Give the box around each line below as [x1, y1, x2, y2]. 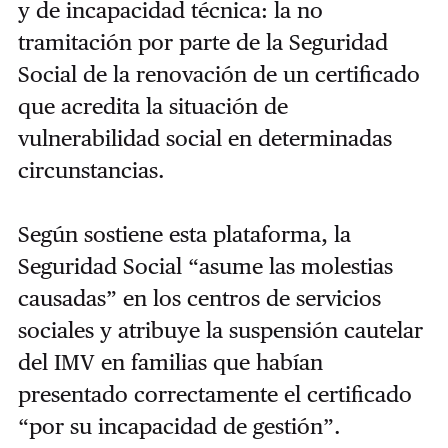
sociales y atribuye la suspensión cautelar [17, 316, 423, 343]
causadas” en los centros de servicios [17, 284, 381, 311]
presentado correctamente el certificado [17, 380, 412, 407]
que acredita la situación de [17, 92, 288, 119]
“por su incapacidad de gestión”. [17, 412, 341, 439]
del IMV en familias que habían [17, 348, 323, 375]
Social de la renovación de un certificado [17, 60, 420, 87]
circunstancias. [17, 156, 165, 183]
